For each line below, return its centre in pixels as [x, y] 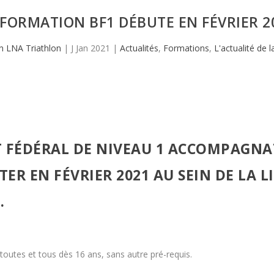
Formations [186, 48]
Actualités [139, 48]
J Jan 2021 [91, 48]
